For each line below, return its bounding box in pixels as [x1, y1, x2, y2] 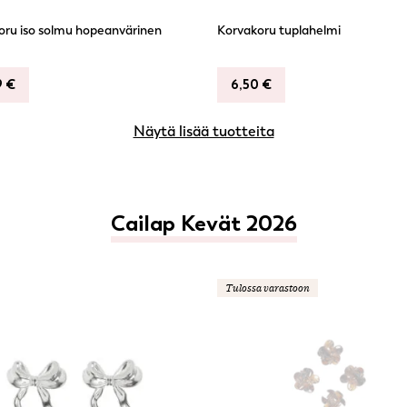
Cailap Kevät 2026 [110, 210, 297, 236]
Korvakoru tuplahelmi [217, 23, 341, 38]
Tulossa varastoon [225, 283, 310, 293]
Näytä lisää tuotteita [133, 123, 274, 140]
